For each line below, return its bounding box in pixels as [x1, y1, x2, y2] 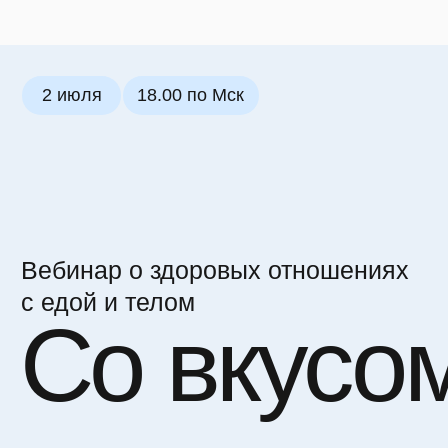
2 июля [37, 76, 91, 94]
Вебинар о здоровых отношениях [18, 229, 366, 254]
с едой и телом [18, 258, 175, 283]
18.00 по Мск [122, 76, 219, 94]
